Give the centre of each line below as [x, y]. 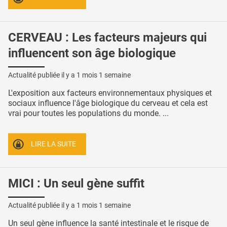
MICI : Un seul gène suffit [76, 184]
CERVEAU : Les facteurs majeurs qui [107, 38]
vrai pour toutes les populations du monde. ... [88, 113]
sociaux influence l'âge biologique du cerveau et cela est [108, 103]
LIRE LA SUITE [54, 144]
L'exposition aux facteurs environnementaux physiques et [110, 93]
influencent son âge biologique [92, 53]
